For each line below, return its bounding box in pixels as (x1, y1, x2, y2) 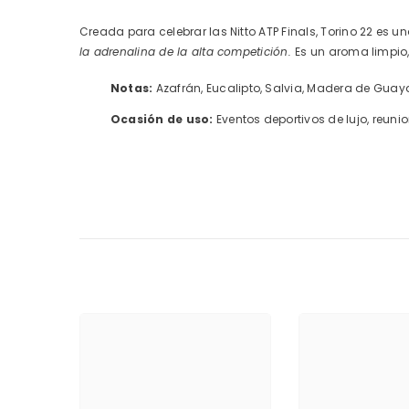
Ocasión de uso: (110, 111, 214, 127)
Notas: (110, 80, 153, 96)
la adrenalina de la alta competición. (79, 44, 296, 59)
